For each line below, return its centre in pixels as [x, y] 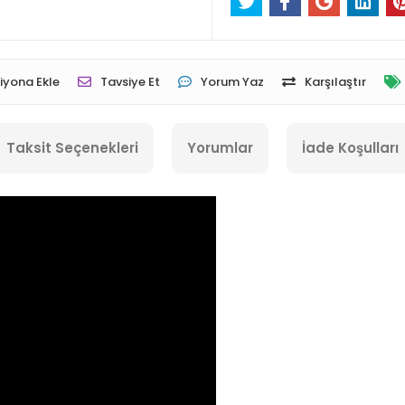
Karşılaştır [335, 82]
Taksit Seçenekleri [72, 148]
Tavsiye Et [130, 82]
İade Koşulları [350, 148]
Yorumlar [220, 148]
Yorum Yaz [232, 82]
